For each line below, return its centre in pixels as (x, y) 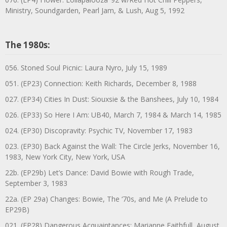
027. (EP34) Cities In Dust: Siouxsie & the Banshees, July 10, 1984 (112, 99)
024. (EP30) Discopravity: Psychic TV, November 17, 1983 (99, 130)
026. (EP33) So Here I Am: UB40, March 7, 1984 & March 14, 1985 (113, 115)
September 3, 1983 (36, 183)
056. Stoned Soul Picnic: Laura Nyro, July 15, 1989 (86, 67)
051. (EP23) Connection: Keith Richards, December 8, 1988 (101, 83)
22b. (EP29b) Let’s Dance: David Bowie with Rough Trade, (100, 172)
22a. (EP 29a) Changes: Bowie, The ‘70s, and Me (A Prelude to (106, 199)
